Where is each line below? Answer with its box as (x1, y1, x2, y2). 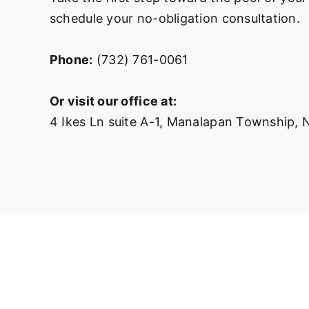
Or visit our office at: (49, 93, 177, 108)
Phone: (49, 52, 93, 67)
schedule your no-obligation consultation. (49, 10, 301, 26)
